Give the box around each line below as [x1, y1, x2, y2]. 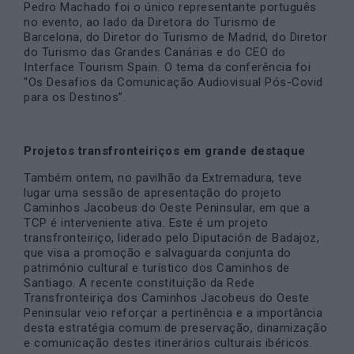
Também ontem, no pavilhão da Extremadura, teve [24, 171, 302, 185]
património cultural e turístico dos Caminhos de [24, 261, 290, 275]
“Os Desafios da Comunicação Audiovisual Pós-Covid [24, 75, 323, 89]
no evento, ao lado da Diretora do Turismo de [24, 15, 276, 29]
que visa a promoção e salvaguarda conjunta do [24, 246, 292, 260]
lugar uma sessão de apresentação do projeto [24, 186, 282, 200]
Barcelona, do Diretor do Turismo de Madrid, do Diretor [24, 30, 327, 44]
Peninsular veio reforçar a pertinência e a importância [24, 306, 322, 320]
